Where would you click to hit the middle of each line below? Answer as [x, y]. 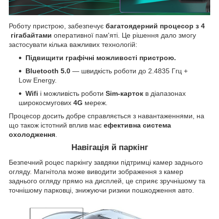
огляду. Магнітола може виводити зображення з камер [96, 172]
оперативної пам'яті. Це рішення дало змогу [124, 35]
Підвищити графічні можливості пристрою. [101, 58]
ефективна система [137, 125]
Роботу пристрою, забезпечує [56, 26]
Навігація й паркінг [109, 148]
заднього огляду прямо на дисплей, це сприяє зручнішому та [107, 181]
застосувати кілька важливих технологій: [74, 45]
